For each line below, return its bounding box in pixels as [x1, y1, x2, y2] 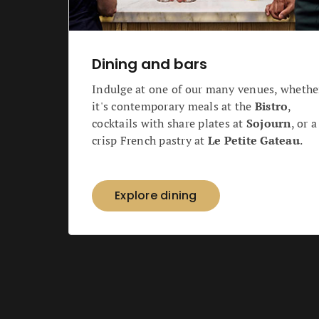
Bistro [254, 98, 288, 114]
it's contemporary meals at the [92, 98, 255, 114]
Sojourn [246, 115, 291, 131]
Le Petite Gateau [207, 132, 300, 148]
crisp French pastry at [92, 132, 208, 148]
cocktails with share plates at [92, 115, 246, 131]
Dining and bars [92, 54, 207, 74]
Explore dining [115, 187, 197, 204]
